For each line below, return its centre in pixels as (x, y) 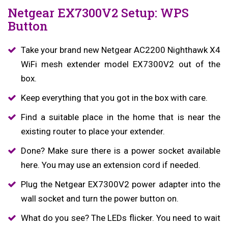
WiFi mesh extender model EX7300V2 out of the (120, 64)
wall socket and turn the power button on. (99, 198)
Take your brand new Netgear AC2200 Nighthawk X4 (120, 50)
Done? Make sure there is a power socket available (120, 150)
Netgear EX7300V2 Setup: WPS (98, 12)
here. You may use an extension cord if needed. (110, 165)
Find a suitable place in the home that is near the (120, 117)
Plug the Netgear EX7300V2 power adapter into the (120, 184)
